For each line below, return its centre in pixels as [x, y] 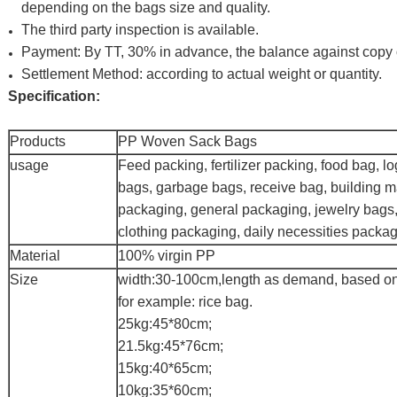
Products [38, 141]
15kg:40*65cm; [165, 368]
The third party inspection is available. [140, 30]
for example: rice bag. [185, 302]
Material [35, 256]
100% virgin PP [167, 256]
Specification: [54, 96]
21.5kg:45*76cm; [171, 346]
